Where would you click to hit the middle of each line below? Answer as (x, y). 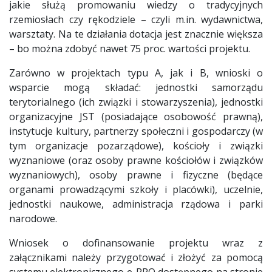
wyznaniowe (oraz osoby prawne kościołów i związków (136, 160)
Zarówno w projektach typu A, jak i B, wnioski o (136, 73)
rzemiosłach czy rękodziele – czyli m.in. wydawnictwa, (136, 19)
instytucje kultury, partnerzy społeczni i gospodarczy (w (136, 131)
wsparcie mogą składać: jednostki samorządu (136, 87)
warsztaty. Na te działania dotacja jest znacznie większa (136, 34)
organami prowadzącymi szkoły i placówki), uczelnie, (136, 189)
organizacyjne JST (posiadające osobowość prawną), (136, 116)
